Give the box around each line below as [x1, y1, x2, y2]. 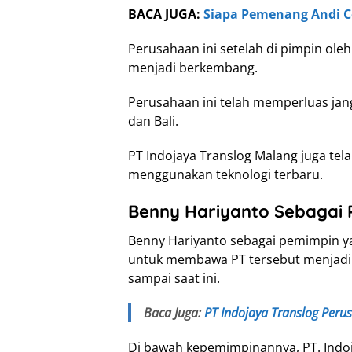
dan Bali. [128, 112, 178, 130]
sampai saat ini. [128, 269, 220, 288]
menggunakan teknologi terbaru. [128, 166, 323, 184]
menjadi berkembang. [128, 59, 258, 77]
